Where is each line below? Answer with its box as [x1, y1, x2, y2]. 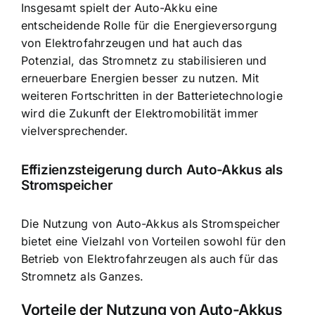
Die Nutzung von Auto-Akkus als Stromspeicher [21, 217, 281, 231]
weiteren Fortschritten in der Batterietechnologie [21, 89, 283, 103]
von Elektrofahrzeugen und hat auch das [21, 36, 243, 51]
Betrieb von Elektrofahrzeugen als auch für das [21, 252, 278, 266]
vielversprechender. [21, 124, 129, 139]
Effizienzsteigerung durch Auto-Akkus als [21, 161, 283, 178]
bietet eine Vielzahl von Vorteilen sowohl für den [21, 234, 285, 249]
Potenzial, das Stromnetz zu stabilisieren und [21, 53, 266, 68]
